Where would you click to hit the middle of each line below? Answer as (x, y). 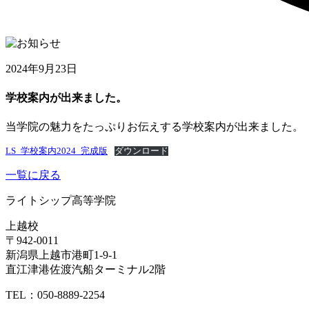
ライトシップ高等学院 (61, 201)
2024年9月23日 (41, 68)
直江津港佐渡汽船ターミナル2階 (86, 270)
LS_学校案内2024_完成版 (57, 151)
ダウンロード (141, 151)
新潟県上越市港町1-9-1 (61, 255)
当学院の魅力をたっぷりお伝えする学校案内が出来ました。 (154, 127)
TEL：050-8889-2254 (55, 295)
